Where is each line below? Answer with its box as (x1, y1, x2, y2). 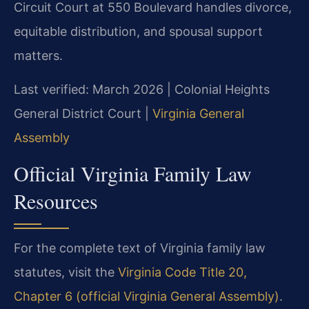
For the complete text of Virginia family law (14, 241, 266, 256)
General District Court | (14, 106, 152, 121)
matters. (14, 48, 63, 63)
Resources (14, 187, 98, 215)
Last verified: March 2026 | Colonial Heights (14, 82, 270, 97)
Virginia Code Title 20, (118, 265, 247, 280)
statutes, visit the (14, 265, 118, 280)
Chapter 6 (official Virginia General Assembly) (14, 289, 279, 304)
